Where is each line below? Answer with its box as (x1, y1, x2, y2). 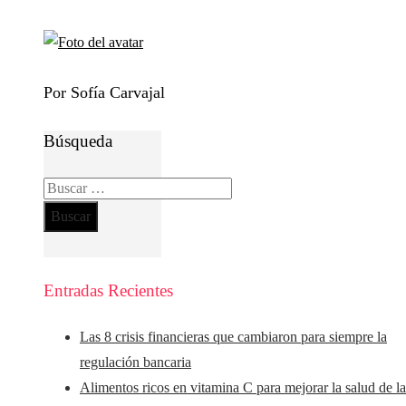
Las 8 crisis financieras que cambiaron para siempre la (80, 329, 387, 345)
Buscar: (43, 179, 86, 195)
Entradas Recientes (43, 281, 173, 300)
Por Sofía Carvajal (43, 83, 165, 102)
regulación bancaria (80, 354, 191, 371)
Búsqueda (43, 131, 112, 151)
